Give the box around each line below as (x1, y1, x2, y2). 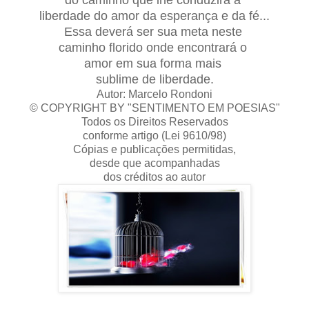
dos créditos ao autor (103, 170, 206, 183)
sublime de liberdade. (95, 72, 214, 86)
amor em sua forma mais (84, 56, 225, 70)
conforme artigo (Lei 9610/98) (83, 129, 226, 141)
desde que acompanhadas (89, 157, 220, 169)
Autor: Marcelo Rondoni (97, 88, 212, 100)
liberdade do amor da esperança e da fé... (39, 8, 270, 23)
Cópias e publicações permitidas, (73, 143, 236, 155)
